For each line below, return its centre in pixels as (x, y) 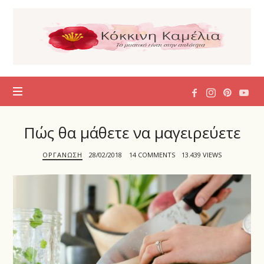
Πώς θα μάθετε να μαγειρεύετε (132, 133)
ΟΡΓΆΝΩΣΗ (63, 155)
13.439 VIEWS (201, 155)
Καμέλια (40, 40)
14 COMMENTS (152, 155)
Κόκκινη (40, 27)
